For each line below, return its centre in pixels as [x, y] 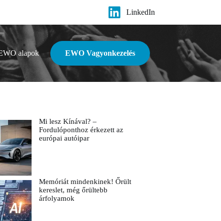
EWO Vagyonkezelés [100, 53]
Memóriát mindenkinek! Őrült [85, 182]
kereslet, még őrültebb [73, 190]
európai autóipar [65, 138]
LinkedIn [140, 12]
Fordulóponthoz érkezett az [81, 130]
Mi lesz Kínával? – [68, 122]
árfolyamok [56, 199]
